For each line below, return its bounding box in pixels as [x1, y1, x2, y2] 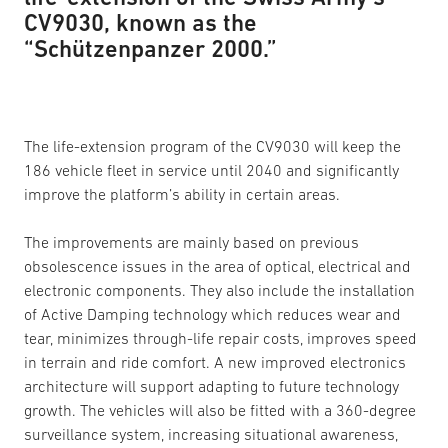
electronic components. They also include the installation [24, 281, 415, 299]
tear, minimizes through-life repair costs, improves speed [24, 329, 417, 347]
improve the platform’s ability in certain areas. [24, 185, 340, 203]
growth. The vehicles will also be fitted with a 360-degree [24, 401, 416, 419]
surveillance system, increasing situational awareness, [24, 425, 398, 443]
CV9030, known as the [24, 9, 257, 36]
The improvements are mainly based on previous [24, 233, 359, 251]
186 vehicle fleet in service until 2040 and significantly [24, 161, 399, 179]
